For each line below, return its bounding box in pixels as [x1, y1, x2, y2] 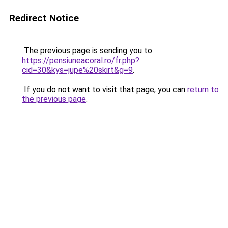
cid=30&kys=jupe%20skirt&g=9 [22, 65, 133, 75]
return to [187, 84, 219, 94]
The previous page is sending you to [22, 46, 152, 55]
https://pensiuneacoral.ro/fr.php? [22, 55, 139, 65]
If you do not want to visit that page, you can [22, 84, 187, 94]
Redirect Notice [9, 12, 79, 24]
